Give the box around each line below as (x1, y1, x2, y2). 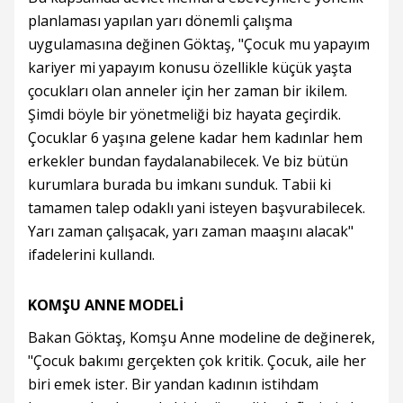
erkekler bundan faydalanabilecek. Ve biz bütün (28, 151, 348, 172)
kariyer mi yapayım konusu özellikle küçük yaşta (28, 58, 352, 78)
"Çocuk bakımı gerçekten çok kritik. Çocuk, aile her (28, 351, 366, 372)
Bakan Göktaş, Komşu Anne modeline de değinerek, (28, 327, 375, 348)
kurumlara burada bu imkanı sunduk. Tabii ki (28, 175, 331, 195)
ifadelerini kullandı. (28, 245, 155, 265)
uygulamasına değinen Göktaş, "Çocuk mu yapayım (28, 34, 370, 55)
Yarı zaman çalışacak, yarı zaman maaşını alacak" (28, 221, 354, 242)
